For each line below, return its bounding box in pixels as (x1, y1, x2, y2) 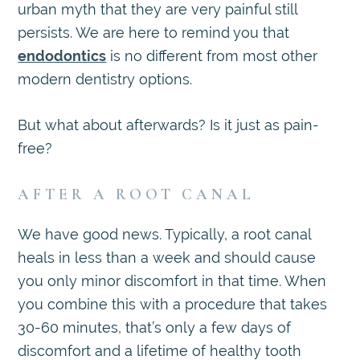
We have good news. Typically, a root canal (18, 226, 312, 243)
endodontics (18, 47, 107, 65)
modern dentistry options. (18, 71, 193, 88)
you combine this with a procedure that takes (18, 296, 328, 313)
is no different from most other (106, 47, 318, 65)
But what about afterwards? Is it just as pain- (18, 117, 320, 134)
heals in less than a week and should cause (18, 249, 317, 267)
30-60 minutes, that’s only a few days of (18, 319, 292, 337)
